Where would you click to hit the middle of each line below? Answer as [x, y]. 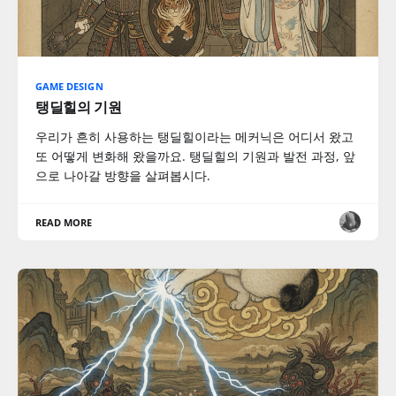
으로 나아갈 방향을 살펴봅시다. [123, 175]
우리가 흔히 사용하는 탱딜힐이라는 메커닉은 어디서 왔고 [194, 136]
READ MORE [64, 222]
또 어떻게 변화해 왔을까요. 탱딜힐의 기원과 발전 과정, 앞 [195, 156]
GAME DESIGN [69, 86]
